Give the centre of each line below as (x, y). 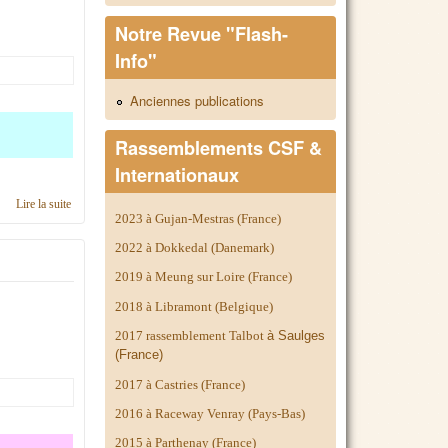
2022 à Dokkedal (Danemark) (196, 248)
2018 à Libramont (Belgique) (194, 306)
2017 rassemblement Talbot (191, 336)
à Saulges (296, 336)
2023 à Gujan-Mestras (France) (198, 218)
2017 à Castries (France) (180, 384)
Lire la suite (44, 204)
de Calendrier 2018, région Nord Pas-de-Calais (182, 204)
